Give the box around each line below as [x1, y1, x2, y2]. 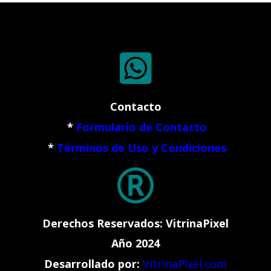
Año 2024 [111, 236, 160, 251]
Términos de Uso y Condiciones [57, 140, 226, 155]
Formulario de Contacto [76, 119, 207, 134]
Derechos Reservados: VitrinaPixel [42, 215, 229, 230]
